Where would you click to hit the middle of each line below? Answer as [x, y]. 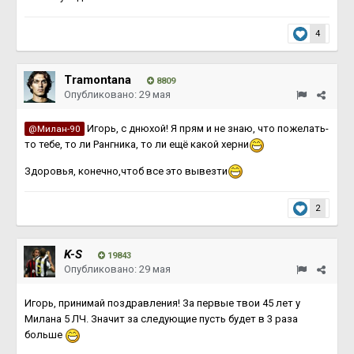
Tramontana [98, 80]
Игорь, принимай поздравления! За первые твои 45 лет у [162, 303]
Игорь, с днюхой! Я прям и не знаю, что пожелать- [207, 128]
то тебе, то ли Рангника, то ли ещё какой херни [137, 144]
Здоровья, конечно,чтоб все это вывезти [126, 171]
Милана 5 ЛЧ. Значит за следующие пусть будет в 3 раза [161, 319]
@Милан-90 [55, 129]
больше [45, 335]
